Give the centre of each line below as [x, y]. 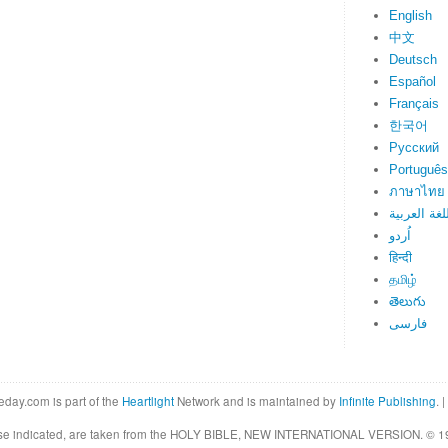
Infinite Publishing [387, 400]
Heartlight [148, 400]
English [410, 15]
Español [412, 81]
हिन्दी [400, 257]
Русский [414, 147]
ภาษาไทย [417, 191]
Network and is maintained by [256, 400]
